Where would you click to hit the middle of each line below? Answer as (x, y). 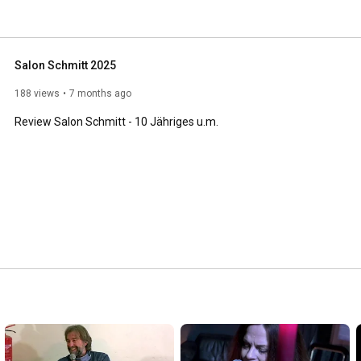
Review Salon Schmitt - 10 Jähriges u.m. (116, 121)
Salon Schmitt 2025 (65, 65)
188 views (37, 93)
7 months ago (100, 93)
